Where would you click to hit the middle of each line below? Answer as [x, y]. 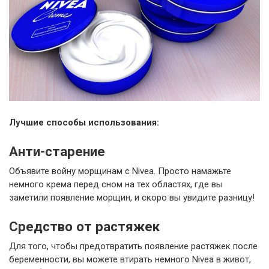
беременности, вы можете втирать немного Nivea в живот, [130, 260]
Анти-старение [57, 152]
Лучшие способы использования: [84, 123]
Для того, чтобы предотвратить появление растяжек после [133, 246]
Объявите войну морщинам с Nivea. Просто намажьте [120, 171]
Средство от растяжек [84, 227]
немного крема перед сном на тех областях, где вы [116, 185]
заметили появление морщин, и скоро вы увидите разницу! [132, 198]
